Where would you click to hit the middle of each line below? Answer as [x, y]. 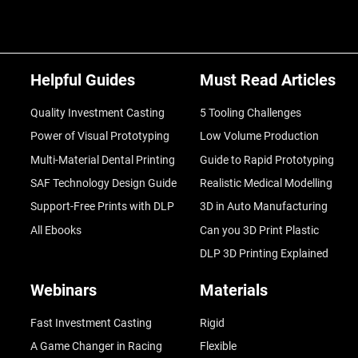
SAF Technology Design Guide [103, 183]
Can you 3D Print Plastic [259, 230]
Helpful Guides [82, 80]
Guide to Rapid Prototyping [267, 159]
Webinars [63, 290]
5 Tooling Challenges [250, 113]
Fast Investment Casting [91, 322]
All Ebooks [56, 230]
